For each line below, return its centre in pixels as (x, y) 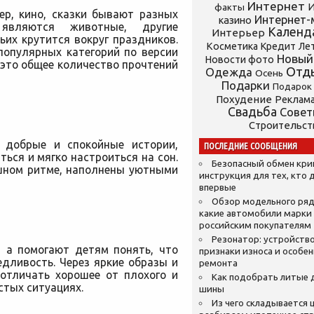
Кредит (278, 46)
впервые (218, 187)
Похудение (244, 99)
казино (235, 20)
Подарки (246, 85)
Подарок (292, 87)
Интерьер (238, 33)
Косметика (232, 46)
